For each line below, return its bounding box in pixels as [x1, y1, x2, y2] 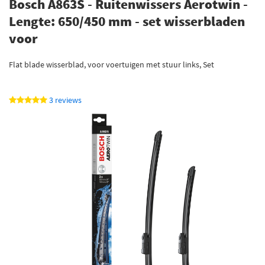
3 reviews [49, 95, 82, 105]
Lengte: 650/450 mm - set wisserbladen [9, 12, 245, 30]
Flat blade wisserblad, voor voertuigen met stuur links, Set [9, 59, 214, 70]
